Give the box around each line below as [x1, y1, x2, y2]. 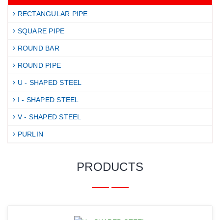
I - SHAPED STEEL [15, 96, 79, 104]
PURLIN [15, 130, 43, 138]
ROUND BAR [15, 44, 59, 53]
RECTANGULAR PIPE [15, 10, 88, 18]
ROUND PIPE [15, 61, 61, 70]
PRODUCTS [77, 160, 143, 174]
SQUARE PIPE [15, 27, 65, 35]
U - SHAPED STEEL [15, 79, 82, 87]
